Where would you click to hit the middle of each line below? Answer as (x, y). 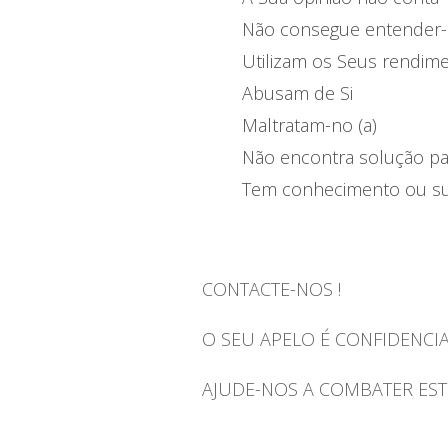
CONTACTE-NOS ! (271, 289)
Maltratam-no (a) (309, 125)
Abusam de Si (297, 93)
